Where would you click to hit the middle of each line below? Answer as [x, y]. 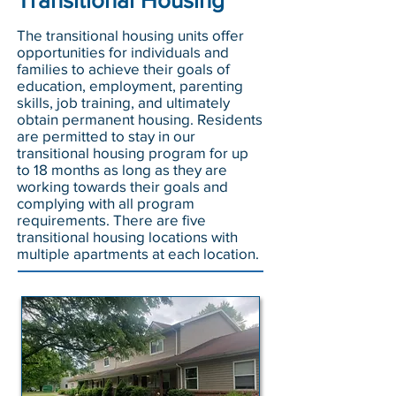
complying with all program [106, 203]
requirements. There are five [111, 220]
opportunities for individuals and [123, 52]
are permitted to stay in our [106, 136]
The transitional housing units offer [130, 35]
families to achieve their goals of [123, 69]
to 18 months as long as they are [122, 169]
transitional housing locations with [127, 236]
